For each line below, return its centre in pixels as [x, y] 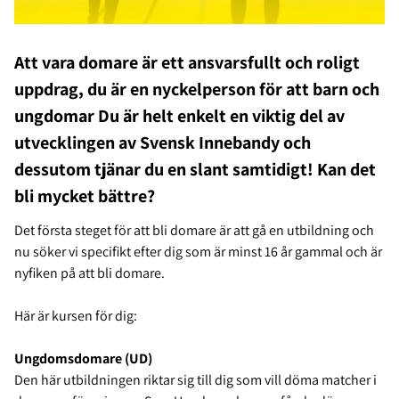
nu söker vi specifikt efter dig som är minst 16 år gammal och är [198, 252]
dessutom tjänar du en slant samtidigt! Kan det [195, 170]
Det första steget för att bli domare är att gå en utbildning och [194, 231]
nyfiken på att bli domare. [90, 273]
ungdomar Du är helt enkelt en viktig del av [179, 116]
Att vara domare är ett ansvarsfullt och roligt [187, 63]
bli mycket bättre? [85, 196]
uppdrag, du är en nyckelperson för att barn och [197, 90]
